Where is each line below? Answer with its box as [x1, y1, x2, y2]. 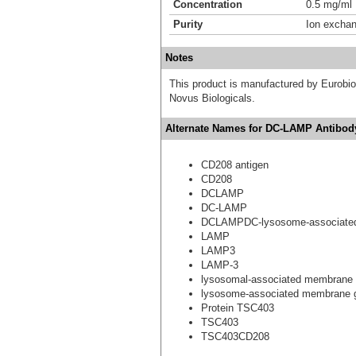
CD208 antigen [201, 158, 269, 171]
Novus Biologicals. [169, 91, 255, 104]
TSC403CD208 [201, 330, 269, 342]
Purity [173, 17, 203, 30]
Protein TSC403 [201, 301, 274, 314]
